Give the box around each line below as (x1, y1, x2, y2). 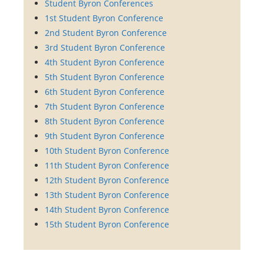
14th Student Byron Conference (45, 203, 169, 215)
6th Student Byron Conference (45, 85, 164, 97)
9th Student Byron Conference (45, 130, 164, 141)
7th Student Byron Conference (45, 100, 164, 112)
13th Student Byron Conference (45, 189, 169, 200)
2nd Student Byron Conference (45, 27, 167, 38)
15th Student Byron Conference (45, 218, 169, 230)
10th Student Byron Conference (45, 144, 169, 156)
